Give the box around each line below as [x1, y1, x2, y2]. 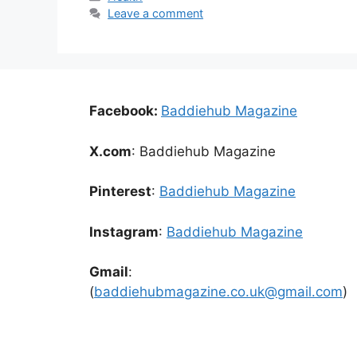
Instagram [89, 223, 159, 240]
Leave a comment [108, 6, 204, 21]
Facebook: [89, 103, 161, 120]
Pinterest [89, 183, 151, 200]
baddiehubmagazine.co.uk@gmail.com [94, 284, 343, 300]
